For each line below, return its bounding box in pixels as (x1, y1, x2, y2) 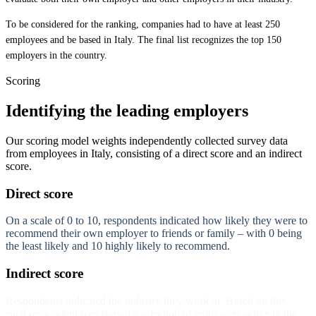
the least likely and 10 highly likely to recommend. (6, 240, 230, 253)
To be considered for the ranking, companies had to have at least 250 (6, 19, 280, 30)
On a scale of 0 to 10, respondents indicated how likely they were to (6, 214, 308, 227)
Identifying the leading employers (6, 101, 248, 120)
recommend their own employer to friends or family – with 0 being (6, 227, 302, 240)
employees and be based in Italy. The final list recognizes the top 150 (6, 35, 281, 46)
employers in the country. (6, 50, 107, 61)
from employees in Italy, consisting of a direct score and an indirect (6, 147, 302, 159)
